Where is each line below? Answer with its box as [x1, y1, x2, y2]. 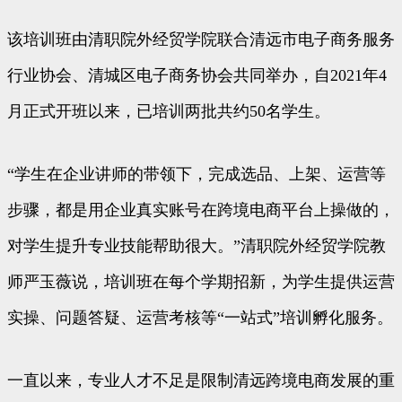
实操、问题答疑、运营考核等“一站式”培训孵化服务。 [7, 308, 393, 327]
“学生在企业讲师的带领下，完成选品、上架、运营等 [7, 164, 386, 183]
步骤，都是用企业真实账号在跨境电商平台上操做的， [7, 200, 395, 219]
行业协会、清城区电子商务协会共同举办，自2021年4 [7, 66, 387, 84]
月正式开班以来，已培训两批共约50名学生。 [7, 101, 330, 120]
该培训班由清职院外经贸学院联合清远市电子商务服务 [7, 30, 395, 48]
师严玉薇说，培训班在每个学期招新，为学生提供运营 [7, 272, 395, 291]
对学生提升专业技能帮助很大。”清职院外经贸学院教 [7, 236, 386, 255]
